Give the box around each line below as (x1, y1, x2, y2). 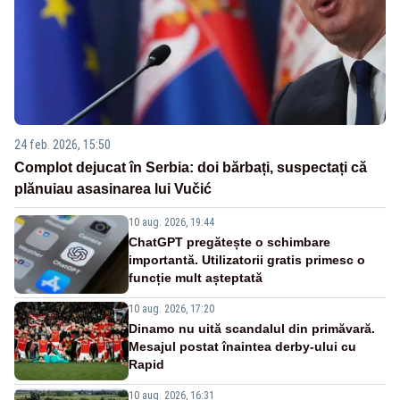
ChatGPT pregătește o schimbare (129, 234, 330, 249)
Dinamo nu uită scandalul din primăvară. (129, 321, 375, 336)
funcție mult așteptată (129, 270, 262, 285)
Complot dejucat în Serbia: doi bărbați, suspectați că (14, 159, 367, 175)
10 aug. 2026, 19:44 (129, 215, 214, 229)
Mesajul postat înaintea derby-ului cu (129, 338, 356, 354)
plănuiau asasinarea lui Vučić (14, 180, 212, 196)
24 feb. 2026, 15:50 (14, 137, 111, 152)
